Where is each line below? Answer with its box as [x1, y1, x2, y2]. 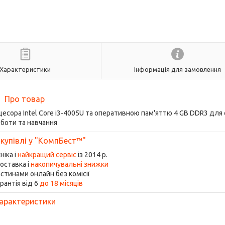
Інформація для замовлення [134, 65, 221, 73]
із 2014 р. [76, 151, 107, 159]
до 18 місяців [40, 179, 83, 187]
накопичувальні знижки [30, 160, 108, 168]
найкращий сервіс [17, 151, 76, 159]
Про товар [5, 94, 45, 103]
